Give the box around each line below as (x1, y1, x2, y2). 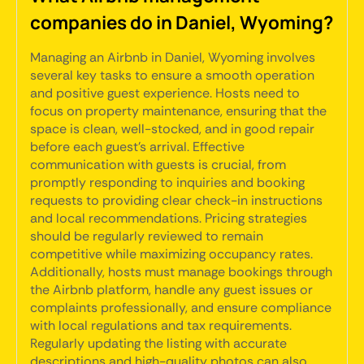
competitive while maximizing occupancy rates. (30, 245, 313, 262)
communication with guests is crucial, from (30, 156, 286, 173)
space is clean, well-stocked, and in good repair (30, 120, 314, 137)
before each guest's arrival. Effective (30, 138, 245, 155)
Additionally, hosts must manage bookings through (30, 263, 332, 280)
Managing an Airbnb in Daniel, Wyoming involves (30, 49, 315, 66)
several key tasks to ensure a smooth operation (30, 67, 314, 84)
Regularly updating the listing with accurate (30, 335, 287, 352)
